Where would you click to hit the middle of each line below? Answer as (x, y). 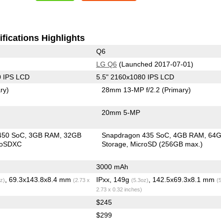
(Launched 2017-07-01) (155, 64)
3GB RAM (44, 135)
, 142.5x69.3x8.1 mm (182, 179)
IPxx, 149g (113, 179)
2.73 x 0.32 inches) (119, 189)
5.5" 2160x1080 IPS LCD (135, 77)
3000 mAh (112, 166)
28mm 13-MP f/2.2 (132, 90)
